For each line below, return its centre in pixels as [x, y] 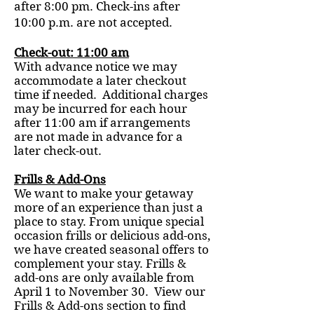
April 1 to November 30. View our [110, 292]
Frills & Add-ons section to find [100, 306]
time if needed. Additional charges [111, 95]
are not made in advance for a [98, 137]
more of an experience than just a [109, 207]
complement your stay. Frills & [100, 264]
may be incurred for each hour [101, 109]
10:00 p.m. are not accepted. [93, 22]
